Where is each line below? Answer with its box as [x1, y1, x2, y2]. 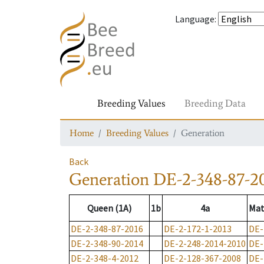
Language [175, 13, 214, 25]
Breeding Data [184, 97, 246, 110]
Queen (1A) [87, 202, 131, 214]
